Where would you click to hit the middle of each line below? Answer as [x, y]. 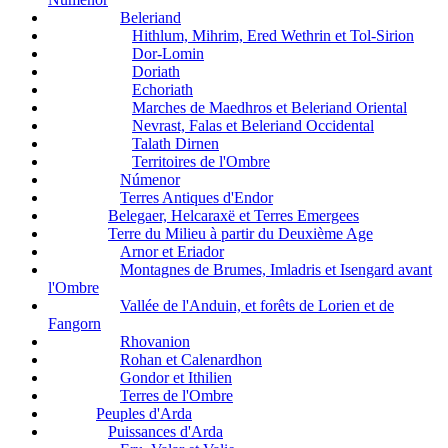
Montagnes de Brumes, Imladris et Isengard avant [276, 270]
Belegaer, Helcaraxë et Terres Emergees [233, 216]
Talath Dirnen [175, 144]
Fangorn [74, 324]
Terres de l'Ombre [176, 396]
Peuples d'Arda [144, 414]
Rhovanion [155, 342]
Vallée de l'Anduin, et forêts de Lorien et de [257, 306]
